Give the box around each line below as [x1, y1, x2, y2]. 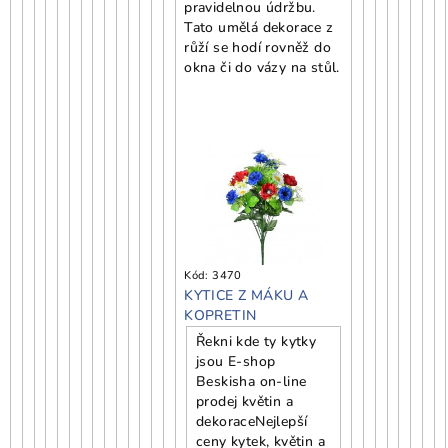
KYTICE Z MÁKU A [184, 285, 309, 305]
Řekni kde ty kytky [196, 331, 317, 351]
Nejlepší [255, 411, 308, 431]
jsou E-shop [196, 351, 276, 371]
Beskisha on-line [196, 371, 307, 391]
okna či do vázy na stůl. [184, 57, 340, 77]
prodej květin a [196, 391, 293, 411]
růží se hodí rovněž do [184, 37, 332, 57]
